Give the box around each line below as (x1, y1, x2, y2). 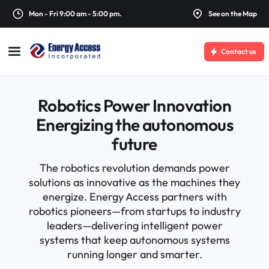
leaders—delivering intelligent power (46, 219, 223, 232)
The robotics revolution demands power (39, 161, 230, 175)
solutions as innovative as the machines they (29, 175, 240, 189)
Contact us (221, 46, 256, 56)
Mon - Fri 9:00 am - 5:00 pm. (29, 9, 122, 18)
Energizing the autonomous (36, 114, 233, 135)
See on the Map (208, 9, 257, 18)
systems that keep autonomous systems (39, 233, 230, 247)
